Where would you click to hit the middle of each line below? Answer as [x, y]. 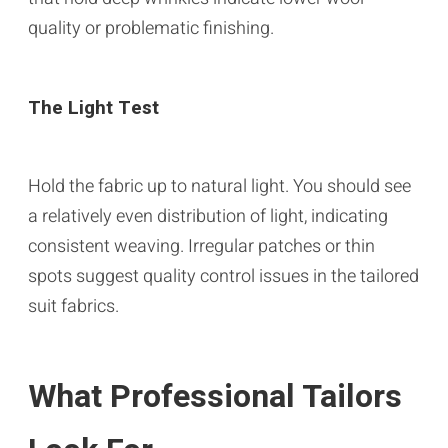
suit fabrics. [73, 306]
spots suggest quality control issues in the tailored [223, 276]
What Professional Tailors [215, 396]
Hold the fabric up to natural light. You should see [219, 186]
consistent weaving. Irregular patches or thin [201, 246]
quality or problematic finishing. [151, 28]
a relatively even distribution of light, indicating [208, 216]
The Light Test [93, 107]
